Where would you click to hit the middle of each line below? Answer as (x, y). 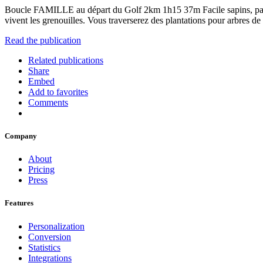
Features (19, 203)
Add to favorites (58, 92)
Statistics (44, 247)
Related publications (66, 60)
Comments (48, 102)
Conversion (50, 237)
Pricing (41, 170)
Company (21, 136)
